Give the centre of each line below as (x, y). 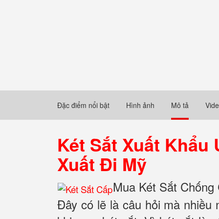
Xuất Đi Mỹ (102, 164)
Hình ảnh (140, 105)
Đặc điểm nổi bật (83, 105)
